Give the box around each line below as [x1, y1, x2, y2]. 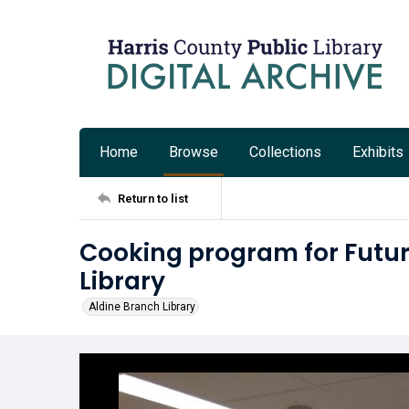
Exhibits [352, 143, 404, 161]
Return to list [118, 191, 188, 205]
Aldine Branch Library [89, 300, 195, 313]
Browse [169, 143, 218, 161]
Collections [249, 143, 321, 161]
